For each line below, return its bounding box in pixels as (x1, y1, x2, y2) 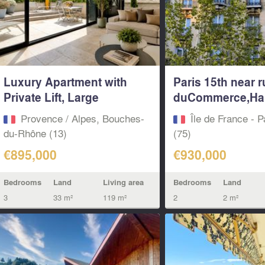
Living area (102, 176, 144, 188)
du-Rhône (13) (3, 125, 67, 141)
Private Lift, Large (3, 89, 99, 106)
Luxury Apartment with (3, 73, 127, 91)
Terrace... (3, 104, 53, 121)
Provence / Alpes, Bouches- (20, 111, 144, 126)
